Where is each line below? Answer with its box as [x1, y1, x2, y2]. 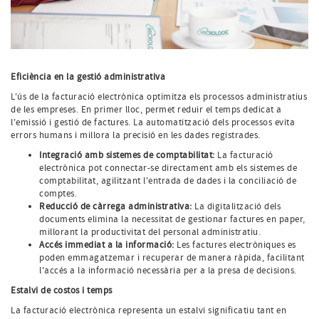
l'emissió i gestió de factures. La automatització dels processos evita [11, 116, 295, 128]
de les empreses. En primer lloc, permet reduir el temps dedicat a [11, 103, 282, 115]
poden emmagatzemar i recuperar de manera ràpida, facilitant [39, 251, 305, 263]
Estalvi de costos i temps [11, 284, 113, 296]
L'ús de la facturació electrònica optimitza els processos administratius [11, 90, 307, 103]
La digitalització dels [192, 200, 281, 212]
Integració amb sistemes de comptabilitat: [39, 149, 215, 161]
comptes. [39, 187, 77, 199]
